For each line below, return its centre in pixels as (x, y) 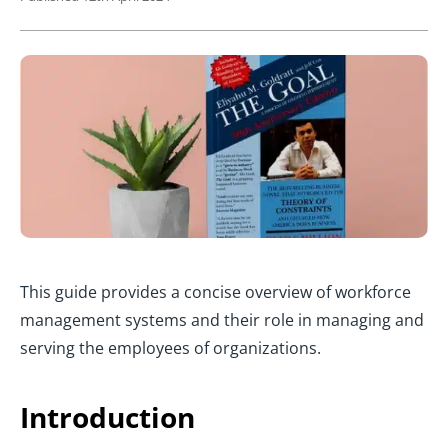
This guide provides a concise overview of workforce (215, 292)
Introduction (107, 417)
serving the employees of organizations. (170, 348)
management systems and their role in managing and (222, 320)
